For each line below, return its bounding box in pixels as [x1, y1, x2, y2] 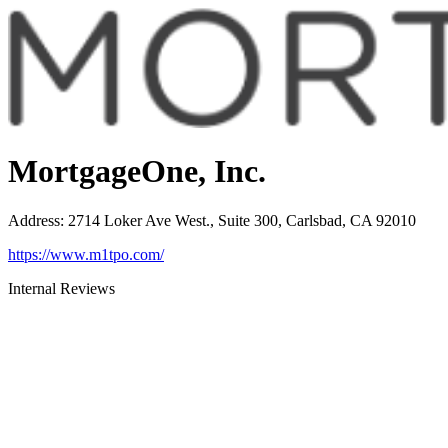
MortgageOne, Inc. [8, 153, 266, 190]
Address [8, 211, 60, 229]
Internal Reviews [8, 279, 115, 297]
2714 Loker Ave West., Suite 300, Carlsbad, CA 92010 [68, 211, 416, 229]
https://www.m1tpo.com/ [8, 245, 164, 263]
